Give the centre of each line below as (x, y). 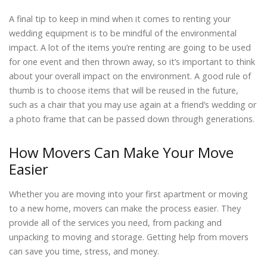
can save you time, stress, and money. (84, 251)
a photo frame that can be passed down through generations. (132, 119)
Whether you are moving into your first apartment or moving (128, 194)
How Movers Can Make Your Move (121, 152)
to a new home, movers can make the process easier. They (125, 208)
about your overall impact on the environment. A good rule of (130, 76)
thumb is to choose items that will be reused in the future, (124, 90)
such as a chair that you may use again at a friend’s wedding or (133, 104)
